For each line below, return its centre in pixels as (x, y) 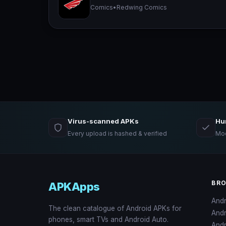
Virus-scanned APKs (103, 121)
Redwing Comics (142, 7)
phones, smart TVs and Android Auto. (108, 219)
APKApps (74, 186)
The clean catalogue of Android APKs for (115, 208)
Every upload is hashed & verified (117, 133)
